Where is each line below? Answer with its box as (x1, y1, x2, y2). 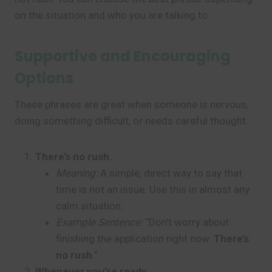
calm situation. (56, 200, 123, 212)
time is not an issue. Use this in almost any (56, 183, 250, 195)
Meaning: (56, 167, 98, 179)
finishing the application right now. (56, 233, 214, 245)
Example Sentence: (56, 216, 143, 228)
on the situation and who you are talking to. (15, 9, 210, 21)
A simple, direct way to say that (98, 167, 242, 179)
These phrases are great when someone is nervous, (15, 98, 248, 110)
